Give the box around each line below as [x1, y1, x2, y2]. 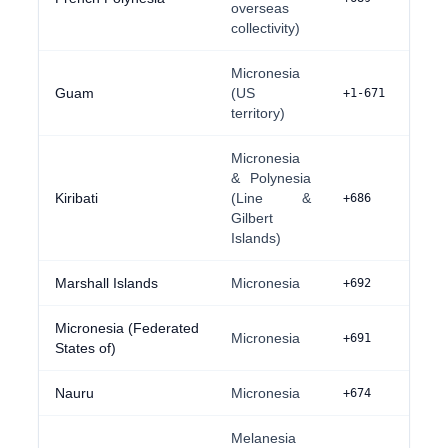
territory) [231, 105, 286, 121]
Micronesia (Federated [55, 320, 200, 336]
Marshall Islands [55, 275, 159, 291]
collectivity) [231, 20, 301, 36]
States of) [55, 340, 117, 356]
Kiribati [55, 190, 99, 206]
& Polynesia [231, 170, 312, 186]
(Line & [231, 190, 312, 206]
